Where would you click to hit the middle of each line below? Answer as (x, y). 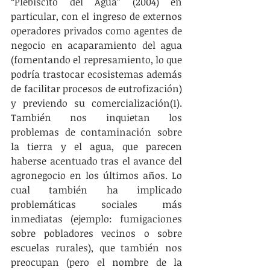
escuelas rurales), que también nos (96, 248)
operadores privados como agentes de (96, 31)
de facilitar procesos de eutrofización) (96, 89)
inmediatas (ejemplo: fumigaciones (96, 219)
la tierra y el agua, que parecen (96, 146)
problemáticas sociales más (96, 204)
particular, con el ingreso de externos (96, 16)
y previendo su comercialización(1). (96, 103)
